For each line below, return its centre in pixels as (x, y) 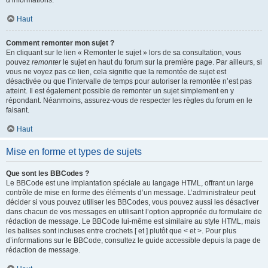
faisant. (18, 110)
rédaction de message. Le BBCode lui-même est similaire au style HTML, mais (133, 221)
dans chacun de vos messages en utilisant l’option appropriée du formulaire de (134, 212)
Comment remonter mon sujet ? (60, 43)
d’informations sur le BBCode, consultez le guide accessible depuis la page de (133, 240)
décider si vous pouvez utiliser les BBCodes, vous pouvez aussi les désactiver (133, 202)
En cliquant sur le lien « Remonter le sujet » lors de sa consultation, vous (124, 53)
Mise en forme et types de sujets (74, 152)
